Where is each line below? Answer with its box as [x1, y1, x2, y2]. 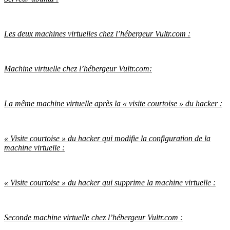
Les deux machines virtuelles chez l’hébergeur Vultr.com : [4, 29, 190, 39]
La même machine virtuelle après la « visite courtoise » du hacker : [4, 99, 222, 108]
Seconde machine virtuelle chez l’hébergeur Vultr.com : [4, 213, 183, 222]
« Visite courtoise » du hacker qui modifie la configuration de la [4, 134, 210, 143]
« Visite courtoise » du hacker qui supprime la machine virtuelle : [4, 178, 216, 187]
